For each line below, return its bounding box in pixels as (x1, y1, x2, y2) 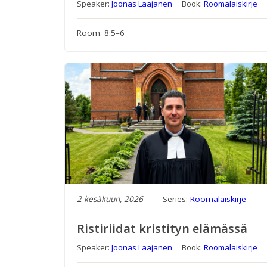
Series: (163, 194, 191, 205)
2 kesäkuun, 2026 (77, 194, 144, 205)
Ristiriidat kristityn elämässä (77, 221, 248, 237)
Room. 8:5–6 (77, 27, 125, 39)
